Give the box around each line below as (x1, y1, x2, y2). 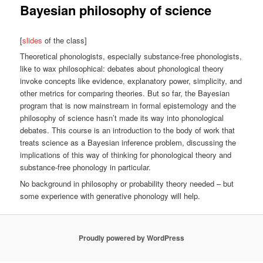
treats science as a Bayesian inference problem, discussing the (20, 137, 237, 149)
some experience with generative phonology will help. (20, 190, 201, 201)
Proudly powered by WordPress (79, 232, 184, 244)
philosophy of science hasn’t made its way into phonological (20, 112, 224, 124)
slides (22, 34, 43, 46)
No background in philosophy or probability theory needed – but (20, 177, 234, 189)
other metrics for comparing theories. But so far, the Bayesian (20, 87, 230, 99)
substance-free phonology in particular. (20, 161, 151, 173)
